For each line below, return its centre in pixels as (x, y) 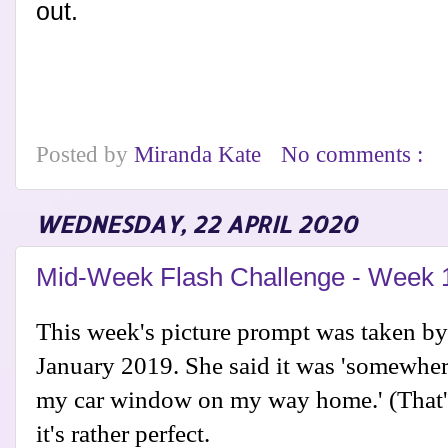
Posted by (85, 155)
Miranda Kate (200, 155)
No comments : (355, 155)
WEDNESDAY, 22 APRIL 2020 (196, 225)
